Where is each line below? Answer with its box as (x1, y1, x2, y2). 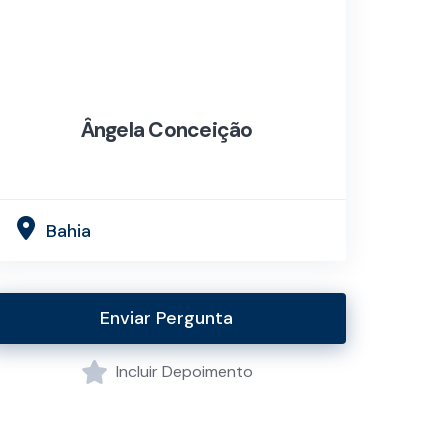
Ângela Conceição (80, 116, 253, 144)
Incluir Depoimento (115, 361, 253, 382)
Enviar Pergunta (100, 306, 234, 330)
